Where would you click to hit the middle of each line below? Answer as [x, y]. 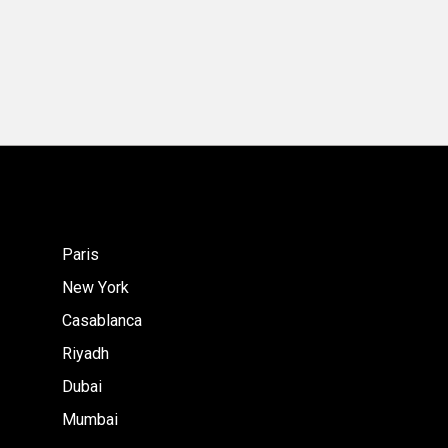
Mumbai [90, 419]
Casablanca [102, 320]
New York [95, 287]
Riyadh [85, 353]
